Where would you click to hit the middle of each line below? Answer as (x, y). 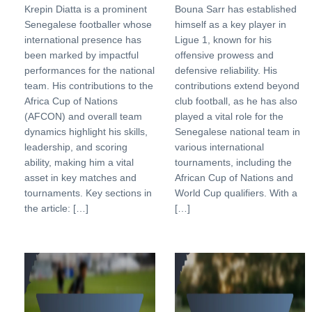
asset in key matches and (80, 178)
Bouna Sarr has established (235, 9)
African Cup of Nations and (234, 178)
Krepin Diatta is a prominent (86, 9)
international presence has (83, 40)
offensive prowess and (224, 55)
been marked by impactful (81, 55)
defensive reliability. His (226, 70)
